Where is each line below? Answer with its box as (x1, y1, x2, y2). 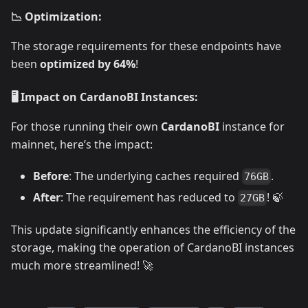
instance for (219, 118, 285, 134)
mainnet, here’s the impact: (11, 136, 153, 152)
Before (33, 168, 69, 184)
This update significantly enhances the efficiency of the (11, 222, 296, 238)
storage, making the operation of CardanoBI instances (11, 240, 294, 256)
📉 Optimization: (11, 8, 102, 24)
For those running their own (11, 118, 161, 134)
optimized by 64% (40, 56, 135, 71)
